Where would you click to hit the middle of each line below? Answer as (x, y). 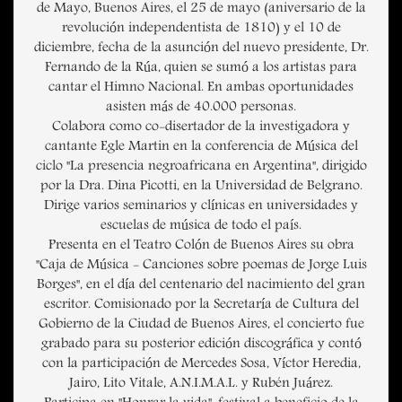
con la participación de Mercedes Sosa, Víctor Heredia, (201, 365)
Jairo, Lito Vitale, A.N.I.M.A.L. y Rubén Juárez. (201, 385)
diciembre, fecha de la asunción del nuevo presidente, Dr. (201, 49)
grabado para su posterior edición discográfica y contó (201, 345)
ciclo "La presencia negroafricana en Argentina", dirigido (201, 167)
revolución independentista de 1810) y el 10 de (201, 29)
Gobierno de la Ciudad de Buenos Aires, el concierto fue (201, 325)
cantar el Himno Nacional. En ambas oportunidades (201, 88)
